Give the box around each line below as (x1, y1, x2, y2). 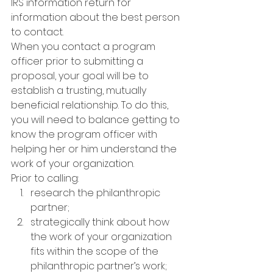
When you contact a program (11, 40, 158, 54)
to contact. (11, 25, 63, 39)
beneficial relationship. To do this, (11, 98, 171, 112)
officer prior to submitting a (11, 54, 146, 68)
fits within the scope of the (30, 244, 161, 258)
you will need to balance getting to (11, 113, 182, 127)
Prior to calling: (11, 171, 79, 185)
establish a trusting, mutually (11, 83, 149, 97)
